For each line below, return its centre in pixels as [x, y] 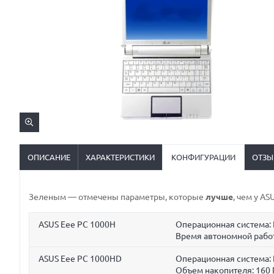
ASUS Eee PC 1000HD [80, 258]
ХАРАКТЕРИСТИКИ [120, 157]
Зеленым [47, 197]
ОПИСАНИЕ [49, 157]
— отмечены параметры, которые [136, 197]
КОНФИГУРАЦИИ [203, 157]
